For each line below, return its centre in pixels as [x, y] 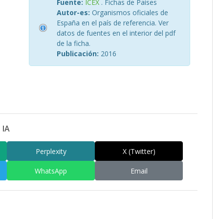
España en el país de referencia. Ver [113, 23]
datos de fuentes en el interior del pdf [116, 33]
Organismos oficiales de [129, 13]
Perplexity [51, 151]
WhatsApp [51, 171]
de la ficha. [74, 44]
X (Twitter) [139, 151]
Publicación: [78, 54]
